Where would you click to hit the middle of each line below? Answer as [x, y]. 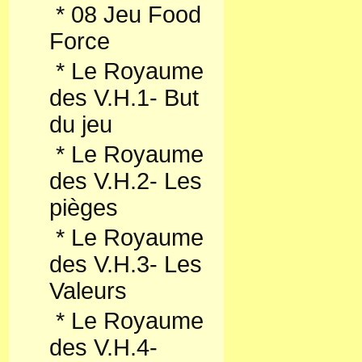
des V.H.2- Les [126, 181]
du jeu [81, 124]
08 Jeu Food [136, 15]
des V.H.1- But [124, 98]
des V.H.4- [103, 347]
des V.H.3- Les [126, 264]
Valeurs [88, 291]
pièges [84, 208]
